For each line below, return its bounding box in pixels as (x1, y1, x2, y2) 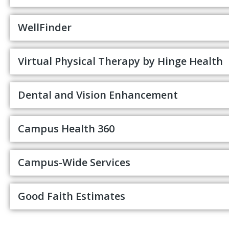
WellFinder (18, 20, 72, 35)
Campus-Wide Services (18, 155, 130, 170)
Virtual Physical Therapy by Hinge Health (18, 54, 223, 68)
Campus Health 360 (18, 122, 114, 136)
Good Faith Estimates (18, 189, 125, 203)
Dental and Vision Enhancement (18, 88, 178, 102)
